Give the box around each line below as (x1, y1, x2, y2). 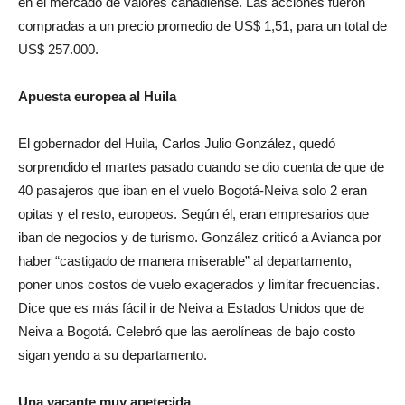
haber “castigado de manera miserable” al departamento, (18, 253, 352, 268)
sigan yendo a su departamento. (18, 347, 207, 363)
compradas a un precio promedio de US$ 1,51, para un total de (18, 18, 387, 33)
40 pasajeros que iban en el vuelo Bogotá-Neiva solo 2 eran (18, 183, 367, 198)
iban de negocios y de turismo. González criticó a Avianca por (18, 230, 381, 245)
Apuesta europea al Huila (18, 89, 176, 104)
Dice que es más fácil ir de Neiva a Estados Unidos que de (18, 300, 364, 316)
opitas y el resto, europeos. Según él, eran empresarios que (18, 206, 369, 221)
